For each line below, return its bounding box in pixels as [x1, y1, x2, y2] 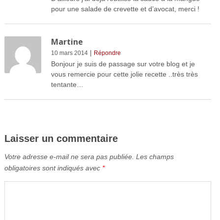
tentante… [51, 81, 83, 89]
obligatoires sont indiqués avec [4, 164, 102, 172]
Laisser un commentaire [4, 133, 118, 144]
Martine [51, 36, 83, 48]
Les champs [136, 153, 174, 161]
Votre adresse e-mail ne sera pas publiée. [4, 153, 134, 161]
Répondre [93, 50, 121, 57]
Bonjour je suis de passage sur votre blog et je [51, 60, 195, 68]
